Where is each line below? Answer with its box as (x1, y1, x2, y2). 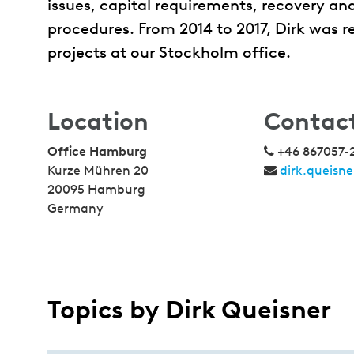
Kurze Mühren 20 (47, 163, 149, 178)
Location (47, 107, 149, 136)
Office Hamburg (47, 144, 147, 159)
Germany (47, 201, 104, 216)
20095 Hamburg (47, 182, 145, 197)
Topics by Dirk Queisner (47, 294, 331, 325)
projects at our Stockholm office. (47, 43, 291, 62)
